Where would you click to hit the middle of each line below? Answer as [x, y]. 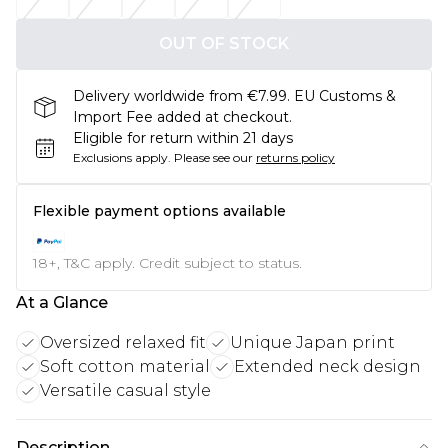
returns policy [295, 157]
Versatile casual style [125, 390]
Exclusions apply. [122, 157]
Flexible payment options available [159, 211]
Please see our [213, 157]
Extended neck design [327, 366]
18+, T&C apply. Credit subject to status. [167, 263]
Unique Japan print [312, 342]
